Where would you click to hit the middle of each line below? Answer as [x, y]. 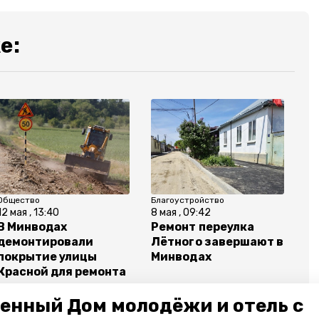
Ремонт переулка [203, 227]
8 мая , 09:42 [181, 213]
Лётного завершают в [217, 242]
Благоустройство [188, 200]
